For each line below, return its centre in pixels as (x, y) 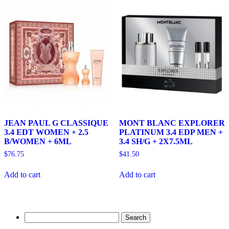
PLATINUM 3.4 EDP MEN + (171, 132)
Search (35, 216)
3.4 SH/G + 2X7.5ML (156, 142)
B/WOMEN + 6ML (38, 142)
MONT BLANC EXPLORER (172, 123)
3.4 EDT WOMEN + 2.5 (46, 132)
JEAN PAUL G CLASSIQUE (56, 123)
